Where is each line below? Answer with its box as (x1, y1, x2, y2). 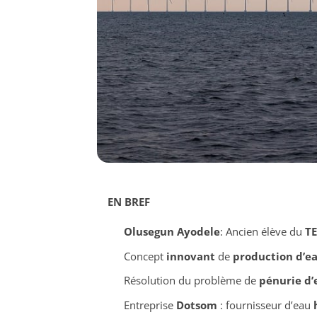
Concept (123, 248, 166, 263)
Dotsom (175, 297, 217, 312)
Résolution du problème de (123, 273, 259, 288)
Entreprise (123, 297, 176, 312)
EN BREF (108, 195, 150, 209)
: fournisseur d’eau (217, 297, 313, 312)
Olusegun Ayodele (123, 224, 220, 239)
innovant (166, 248, 215, 263)
